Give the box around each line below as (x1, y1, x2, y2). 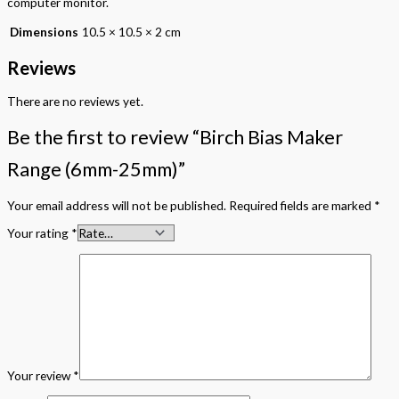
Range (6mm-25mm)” (7, 157, 185, 182)
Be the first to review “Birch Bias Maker (7, 125, 343, 150)
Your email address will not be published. (7, 197, 226, 213)
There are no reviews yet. (7, 94, 143, 110)
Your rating (7, 225, 71, 241)
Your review (7, 368, 73, 384)
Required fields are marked (229, 197, 374, 213)
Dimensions (10, 24, 78, 40)
